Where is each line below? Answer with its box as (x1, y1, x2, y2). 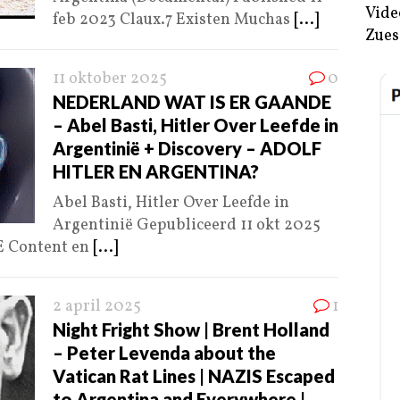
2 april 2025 (53, 296, 141, 319)
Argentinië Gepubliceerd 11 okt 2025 (53, 214, 321, 237)
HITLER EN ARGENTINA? (53, 161, 259, 183)
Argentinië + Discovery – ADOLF (53, 137, 321, 160)
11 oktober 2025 (53, 68, 167, 91)
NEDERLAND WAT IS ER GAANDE (53, 91, 331, 113)
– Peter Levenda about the (53, 342, 276, 364)
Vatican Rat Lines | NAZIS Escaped (53, 365, 335, 387)
